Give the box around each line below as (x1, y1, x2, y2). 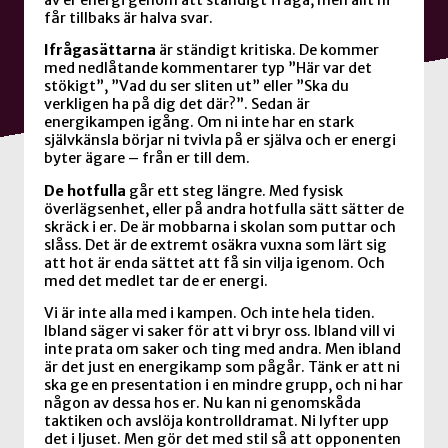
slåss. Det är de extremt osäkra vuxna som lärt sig (44, 235, 387, 254)
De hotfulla (44, 181, 126, 200)
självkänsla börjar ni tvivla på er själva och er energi (44, 131, 396, 150)
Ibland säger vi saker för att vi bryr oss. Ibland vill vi (44, 322, 395, 341)
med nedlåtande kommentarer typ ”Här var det (44, 59, 372, 78)
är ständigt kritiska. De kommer (156, 41, 379, 60)
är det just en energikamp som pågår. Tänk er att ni (44, 358, 400, 377)
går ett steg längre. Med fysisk (126, 181, 343, 200)
